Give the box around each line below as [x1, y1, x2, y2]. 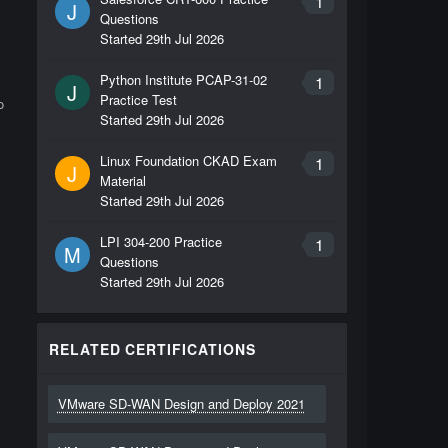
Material [99, 171, 146, 190]
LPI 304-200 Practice [99, 232, 222, 251]
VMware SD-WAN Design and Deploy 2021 [57, 394, 305, 413]
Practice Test [99, 90, 177, 109]
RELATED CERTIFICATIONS [48, 339, 257, 359]
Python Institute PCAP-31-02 [99, 70, 267, 89]
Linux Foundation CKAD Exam [99, 151, 277, 170]
